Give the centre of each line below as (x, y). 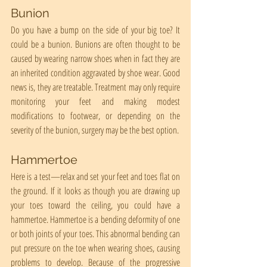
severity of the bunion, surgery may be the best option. (95, 130)
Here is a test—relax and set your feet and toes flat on (95, 176)
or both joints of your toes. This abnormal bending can (95, 234)
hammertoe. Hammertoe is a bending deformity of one (95, 219)
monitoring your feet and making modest (95, 101)
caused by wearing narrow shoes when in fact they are (95, 58)
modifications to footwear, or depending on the (95, 116)
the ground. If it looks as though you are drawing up (95, 191)
